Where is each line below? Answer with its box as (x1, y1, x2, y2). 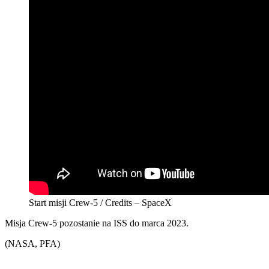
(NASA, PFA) (5, 238, 60, 249)
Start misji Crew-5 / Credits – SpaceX (29, 197, 172, 208)
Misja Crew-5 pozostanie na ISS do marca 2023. (5, 217, 189, 228)
